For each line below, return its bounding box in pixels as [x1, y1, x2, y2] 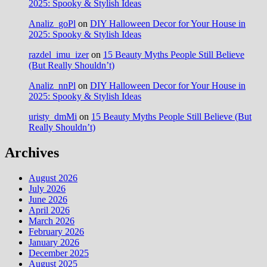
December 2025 [29, 247, 89, 258]
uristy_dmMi [29, 111, 77, 122]
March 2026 [29, 215, 74, 226]
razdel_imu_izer [29, 49, 89, 60]
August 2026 [29, 172, 77, 183]
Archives [5, 144, 59, 160]
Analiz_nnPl [29, 80, 76, 91]
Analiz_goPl [29, 18, 76, 29]
